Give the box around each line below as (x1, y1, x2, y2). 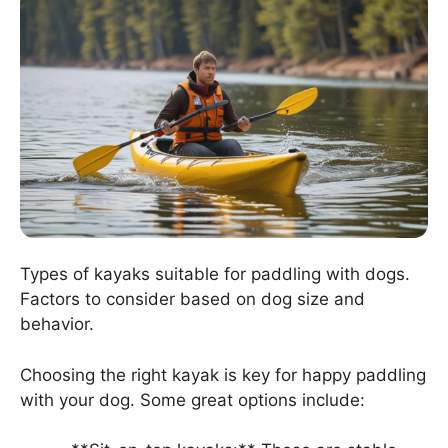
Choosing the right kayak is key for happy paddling (20, 364, 426, 385)
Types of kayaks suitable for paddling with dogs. (20, 264, 410, 285)
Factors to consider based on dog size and (20, 289, 365, 310)
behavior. (20, 314, 94, 335)
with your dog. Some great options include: (20, 389, 365, 410)
